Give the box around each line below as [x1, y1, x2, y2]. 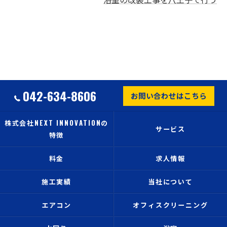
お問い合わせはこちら [130, 90, 207, 101]
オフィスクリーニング [132, 200, 209, 210]
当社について [147, 176, 194, 186]
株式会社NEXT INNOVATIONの [4, 118, 109, 128]
